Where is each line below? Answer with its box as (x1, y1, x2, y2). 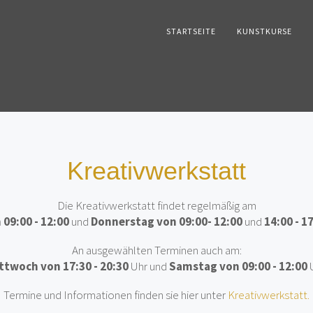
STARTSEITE (166, 26, 216, 36)
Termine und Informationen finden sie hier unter (3, 287, 228, 303)
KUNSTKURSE (237, 26, 292, 36)
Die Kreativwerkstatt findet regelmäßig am (57, 198, 256, 213)
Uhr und (128, 259, 169, 274)
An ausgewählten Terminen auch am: (71, 242, 242, 258)
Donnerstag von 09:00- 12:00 (91, 214, 242, 229)
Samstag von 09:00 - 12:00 (168, 259, 307, 274)
